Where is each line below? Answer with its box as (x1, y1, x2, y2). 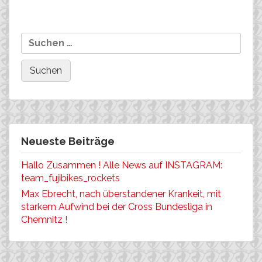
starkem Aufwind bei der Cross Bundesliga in (21, 201, 212, 212)
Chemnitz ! (21, 213, 67, 225)
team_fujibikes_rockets (21, 172, 120, 184)
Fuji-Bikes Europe (15, 14, 89, 26)
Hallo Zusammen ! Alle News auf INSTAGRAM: (21, 159, 222, 171)
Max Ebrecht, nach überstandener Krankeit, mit (21, 188, 221, 199)
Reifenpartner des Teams (15, 1, 123, 13)
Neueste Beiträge (21, 135, 115, 147)
